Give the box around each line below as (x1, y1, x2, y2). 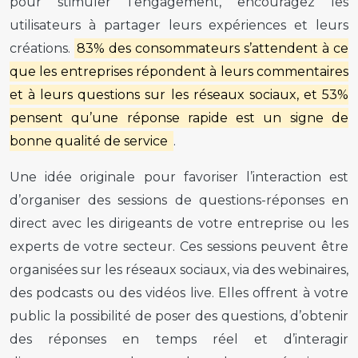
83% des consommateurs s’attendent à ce (77, 40, 348, 56)
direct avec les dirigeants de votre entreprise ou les (10, 215, 348, 231)
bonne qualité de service (10, 133, 171, 149)
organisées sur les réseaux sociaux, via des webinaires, (10, 261, 348, 277)
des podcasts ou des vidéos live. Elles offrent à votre (10, 284, 348, 300)
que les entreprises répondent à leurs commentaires (10, 63, 348, 79)
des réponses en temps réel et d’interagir (10, 331, 348, 347)
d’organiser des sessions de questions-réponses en (10, 192, 348, 208)
